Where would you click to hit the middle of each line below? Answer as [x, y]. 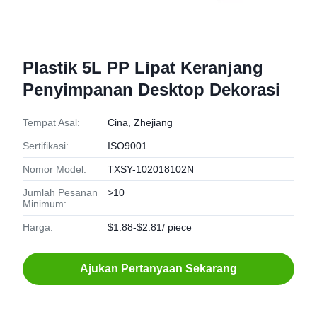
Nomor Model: [54, 169]
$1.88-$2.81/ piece [150, 227]
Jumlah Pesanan [60, 192]
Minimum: [45, 204]
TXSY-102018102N [151, 169]
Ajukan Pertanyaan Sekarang [158, 269]
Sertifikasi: [46, 146]
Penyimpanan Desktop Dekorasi [151, 90]
